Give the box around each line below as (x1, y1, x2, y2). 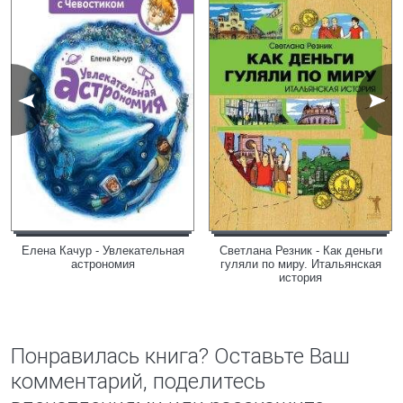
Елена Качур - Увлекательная (21, 244, 184, 257)
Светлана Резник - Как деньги (219, 244, 382, 257)
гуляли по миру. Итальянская (219, 257, 381, 271)
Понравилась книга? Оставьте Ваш (11, 344, 350, 369)
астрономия (70, 257, 135, 271)
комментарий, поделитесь (11, 369, 265, 394)
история (279, 271, 322, 284)
